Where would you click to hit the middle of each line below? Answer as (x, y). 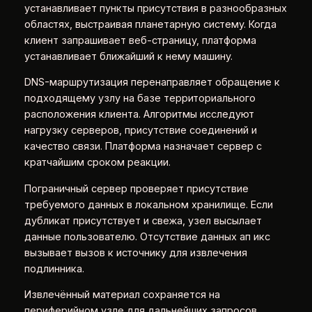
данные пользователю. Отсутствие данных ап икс (147, 236)
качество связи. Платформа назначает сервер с (143, 147)
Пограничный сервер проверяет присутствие (136, 188)
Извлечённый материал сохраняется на (122, 295)
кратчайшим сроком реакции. (97, 163)
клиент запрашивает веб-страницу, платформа (140, 40)
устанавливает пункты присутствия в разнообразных (155, 8)
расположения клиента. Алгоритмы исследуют (139, 115)
